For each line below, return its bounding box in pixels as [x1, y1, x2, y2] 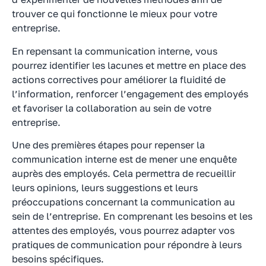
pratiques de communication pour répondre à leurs [12, 238, 242, 251]
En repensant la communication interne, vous [12, 45, 217, 57]
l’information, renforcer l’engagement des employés [12, 87, 248, 100]
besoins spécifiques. [12, 252, 104, 265]
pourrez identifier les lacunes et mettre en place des [12, 59, 246, 71]
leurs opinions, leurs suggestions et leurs [12, 181, 198, 194]
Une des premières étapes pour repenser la [12, 138, 205, 151]
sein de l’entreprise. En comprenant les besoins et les [12, 210, 252, 222]
